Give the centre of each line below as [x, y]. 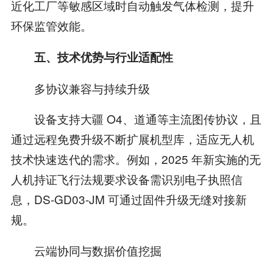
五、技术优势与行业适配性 [103, 57]
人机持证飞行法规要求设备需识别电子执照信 [126, 179]
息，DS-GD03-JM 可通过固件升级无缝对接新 [129, 199]
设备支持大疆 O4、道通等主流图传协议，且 [136, 119]
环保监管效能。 [51, 25]
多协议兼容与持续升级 [80, 88]
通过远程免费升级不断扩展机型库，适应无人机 [132, 139]
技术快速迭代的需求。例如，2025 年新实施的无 [136, 159]
